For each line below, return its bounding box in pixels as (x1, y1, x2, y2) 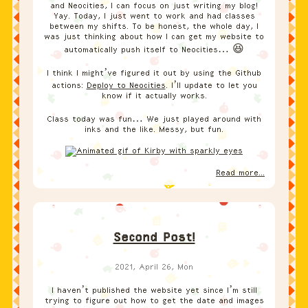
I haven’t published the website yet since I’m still (51, 285, 257, 296)
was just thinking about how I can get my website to (44, 32, 264, 42)
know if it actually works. (101, 91, 207, 101)
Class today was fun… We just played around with (47, 114, 261, 124)
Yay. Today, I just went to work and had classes (53, 11, 255, 21)
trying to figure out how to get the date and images (44, 296, 264, 306)
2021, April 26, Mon (115, 262, 193, 272)
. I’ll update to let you (165, 80, 257, 91)
